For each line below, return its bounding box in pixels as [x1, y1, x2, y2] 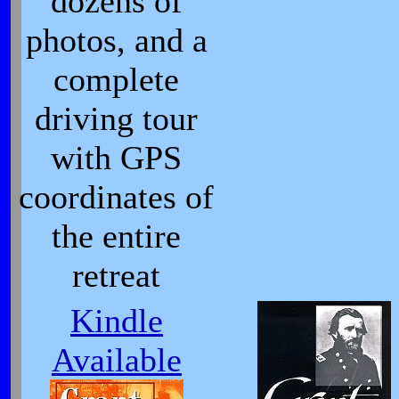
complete [53, 61, 180, 98]
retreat [72, 256, 161, 294]
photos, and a [26, 21, 208, 59]
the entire [52, 217, 182, 255]
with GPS [51, 139, 183, 176]
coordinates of [19, 178, 215, 216]
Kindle [70, 302, 163, 339]
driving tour [35, 100, 199, 137]
